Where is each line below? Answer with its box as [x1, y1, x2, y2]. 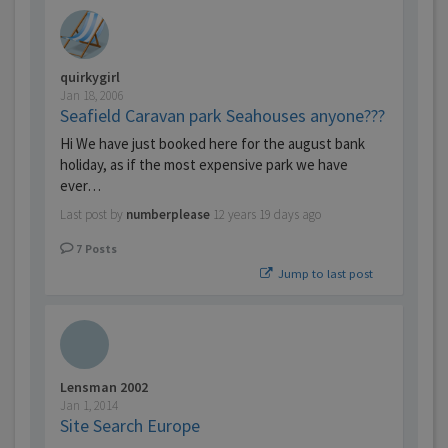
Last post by [60, 206, 126, 224]
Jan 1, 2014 [60, 397, 118, 415]
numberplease [126, 206, 210, 224]
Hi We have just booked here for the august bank [60, 134, 365, 154]
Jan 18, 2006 [60, 87, 124, 105]
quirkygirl [60, 68, 120, 87]
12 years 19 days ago [213, 206, 321, 224]
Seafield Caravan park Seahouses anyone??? [60, 104, 385, 128]
